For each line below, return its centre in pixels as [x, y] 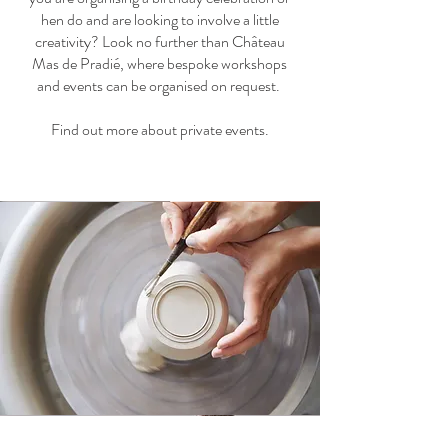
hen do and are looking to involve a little [159, 19]
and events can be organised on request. [159, 85]
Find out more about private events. [159, 129]
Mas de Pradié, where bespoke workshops [159, 63]
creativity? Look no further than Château [159, 41]
